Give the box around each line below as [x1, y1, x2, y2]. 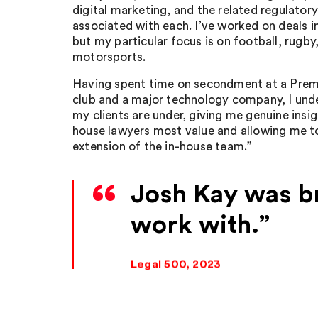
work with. [131, 212, 259, 238]
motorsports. [72, 51, 146, 63]
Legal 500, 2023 [131, 258, 221, 270]
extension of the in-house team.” [72, 141, 253, 153]
